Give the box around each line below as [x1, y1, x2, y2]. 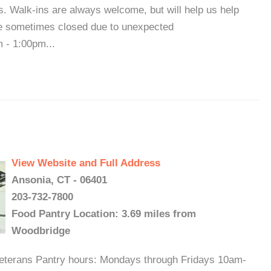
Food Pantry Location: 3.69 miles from [11, 208, 196, 220]
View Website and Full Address [11, 157, 160, 169]
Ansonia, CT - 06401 [11, 174, 107, 186]
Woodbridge [11, 225, 70, 237]
